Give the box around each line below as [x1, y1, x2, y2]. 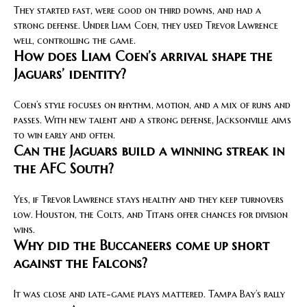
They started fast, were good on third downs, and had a [14, 3, 261, 16]
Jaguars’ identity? [14, 65, 126, 83]
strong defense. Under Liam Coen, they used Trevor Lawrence [14, 19, 278, 32]
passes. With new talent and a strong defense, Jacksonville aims [14, 113, 291, 126]
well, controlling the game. [14, 34, 136, 47]
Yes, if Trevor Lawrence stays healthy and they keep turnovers [14, 193, 284, 206]
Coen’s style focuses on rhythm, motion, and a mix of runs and [14, 98, 291, 111]
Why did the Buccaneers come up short [14, 236, 269, 254]
